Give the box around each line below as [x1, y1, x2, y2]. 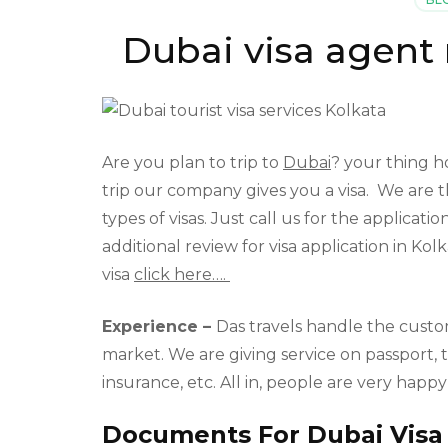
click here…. [134, 265, 230, 285]
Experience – [102, 317, 216, 337]
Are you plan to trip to [102, 153, 283, 173]
